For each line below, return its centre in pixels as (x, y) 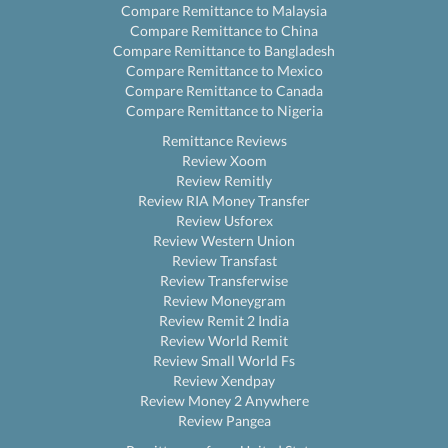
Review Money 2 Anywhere (224, 400)
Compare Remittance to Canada (224, 90)
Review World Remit (224, 340)
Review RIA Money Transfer (224, 200)
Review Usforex (224, 220)
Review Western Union (224, 240)
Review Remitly (224, 180)
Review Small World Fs (224, 360)
